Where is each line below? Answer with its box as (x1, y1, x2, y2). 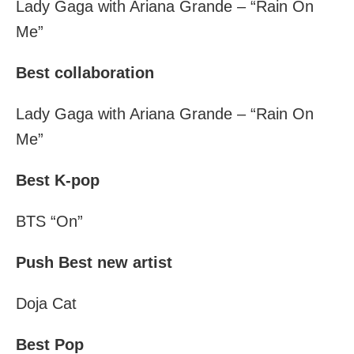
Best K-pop (16, 171, 100, 190)
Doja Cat (16, 295, 77, 313)
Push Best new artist (16, 254, 172, 272)
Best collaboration (16, 64, 154, 82)
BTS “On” (16, 213, 83, 231)
